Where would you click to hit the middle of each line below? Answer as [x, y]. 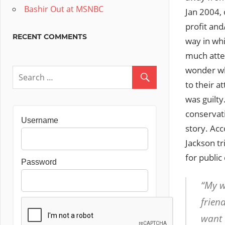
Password [39, 162]
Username [40, 120]
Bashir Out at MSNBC [64, 9]
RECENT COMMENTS [50, 37]
